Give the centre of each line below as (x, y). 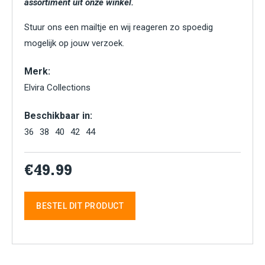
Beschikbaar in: (58, 116)
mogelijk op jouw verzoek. (74, 43)
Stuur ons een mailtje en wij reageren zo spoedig (119, 27)
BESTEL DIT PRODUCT (80, 206)
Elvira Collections (57, 88)
